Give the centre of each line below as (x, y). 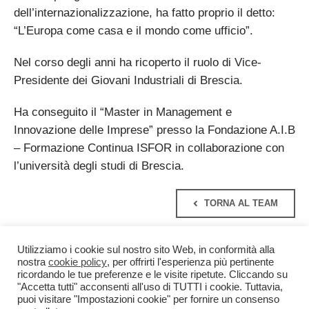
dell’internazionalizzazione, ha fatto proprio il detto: (144, 13)
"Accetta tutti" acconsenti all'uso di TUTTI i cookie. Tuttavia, (150, 287)
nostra (33, 262)
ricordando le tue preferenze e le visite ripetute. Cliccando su (152, 275)
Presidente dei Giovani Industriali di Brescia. (128, 81)
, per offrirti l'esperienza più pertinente (190, 262)
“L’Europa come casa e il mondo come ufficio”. (133, 31)
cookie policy (78, 262)
